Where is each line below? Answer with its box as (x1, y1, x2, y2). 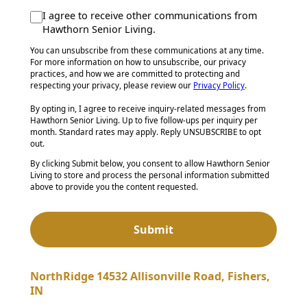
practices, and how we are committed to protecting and (30, 69, 240, 79)
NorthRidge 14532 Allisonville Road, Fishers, (30, 269, 270, 284)
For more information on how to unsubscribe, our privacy (30, 57, 246, 68)
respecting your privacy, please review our (30, 80, 193, 91)
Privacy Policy (193, 80, 245, 91)
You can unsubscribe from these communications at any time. (30, 45, 264, 56)
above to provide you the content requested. (30, 182, 198, 193)
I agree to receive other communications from (42, 9, 257, 23)
